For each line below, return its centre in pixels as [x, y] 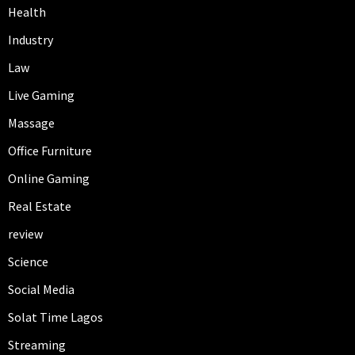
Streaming [37, 345]
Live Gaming [41, 95]
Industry [31, 40]
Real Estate [40, 206]
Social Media [41, 290]
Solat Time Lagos [55, 317]
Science [28, 262]
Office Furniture [50, 151]
